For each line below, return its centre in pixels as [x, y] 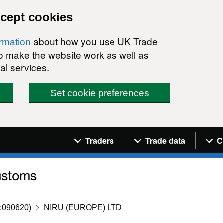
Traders [100, 140]
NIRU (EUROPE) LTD [83, 207]
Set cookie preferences [100, 93]
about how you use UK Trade [94, 41]
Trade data [165, 140]
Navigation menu [107, 134]
